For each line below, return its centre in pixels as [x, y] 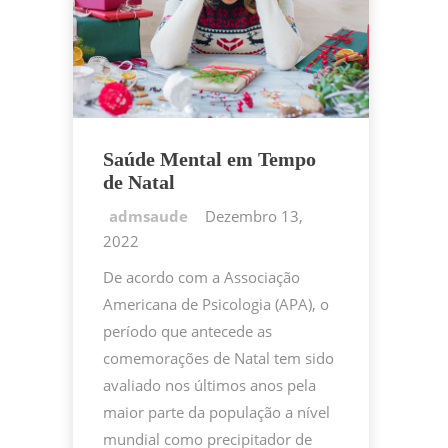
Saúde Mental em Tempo [209, 159]
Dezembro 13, [254, 216]
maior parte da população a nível [216, 412]
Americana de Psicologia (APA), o [216, 304]
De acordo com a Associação [201, 277]
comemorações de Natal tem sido [218, 358]
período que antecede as [187, 331]
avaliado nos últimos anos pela [209, 385]
